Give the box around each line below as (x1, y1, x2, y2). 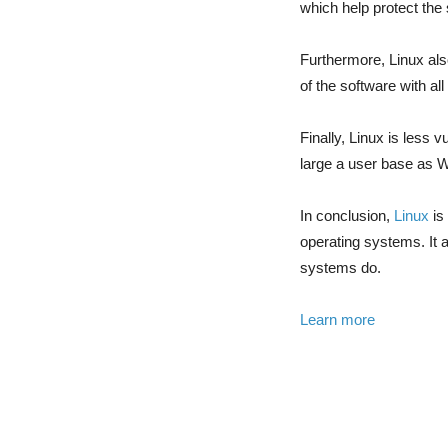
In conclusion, (300, 207, 394, 225)
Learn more (300, 311, 375, 329)
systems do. (300, 259, 381, 277)
